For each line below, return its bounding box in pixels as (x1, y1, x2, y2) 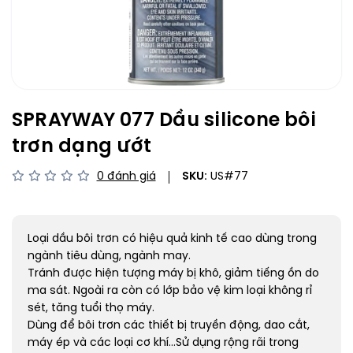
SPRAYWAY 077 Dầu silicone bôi (12, 111, 316, 131)
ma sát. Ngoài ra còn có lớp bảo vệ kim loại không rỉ (28, 285, 312, 297)
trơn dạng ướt (12, 137, 152, 157)
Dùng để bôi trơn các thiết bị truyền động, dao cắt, (28, 320, 310, 332)
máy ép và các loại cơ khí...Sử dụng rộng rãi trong (28, 337, 299, 349)
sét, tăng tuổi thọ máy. (28, 303, 154, 314)
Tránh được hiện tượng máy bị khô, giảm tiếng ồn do (28, 268, 319, 280)
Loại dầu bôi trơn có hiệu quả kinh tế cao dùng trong (28, 233, 317, 245)
